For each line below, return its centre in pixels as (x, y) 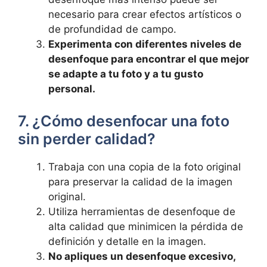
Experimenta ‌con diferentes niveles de (145, 44)
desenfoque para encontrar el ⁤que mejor (149, 59)
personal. (72, 89)
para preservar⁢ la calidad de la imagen (140, 181)
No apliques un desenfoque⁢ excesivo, (142, 256)
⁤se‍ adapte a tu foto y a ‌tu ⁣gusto (126, 74)
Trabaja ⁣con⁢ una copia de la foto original (145, 167)
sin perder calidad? (87, 139)
